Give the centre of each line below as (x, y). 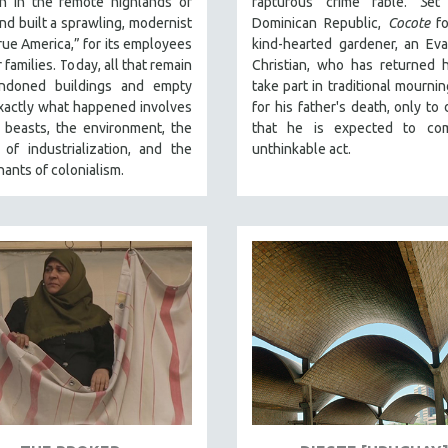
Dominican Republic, (320, 22)
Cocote (408, 22)
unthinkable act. (301, 148)
